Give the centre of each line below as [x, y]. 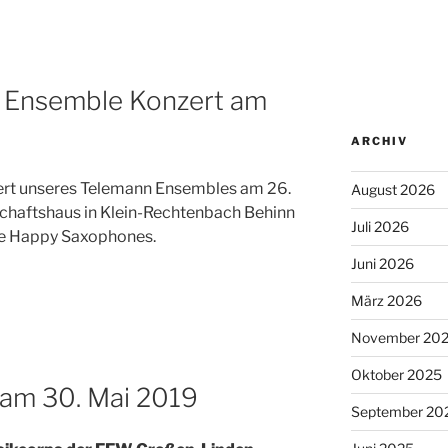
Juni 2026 [382, 263]
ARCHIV [379, 140]
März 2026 [386, 300]
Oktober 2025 [396, 374]
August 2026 [392, 189]
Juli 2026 [379, 226]
